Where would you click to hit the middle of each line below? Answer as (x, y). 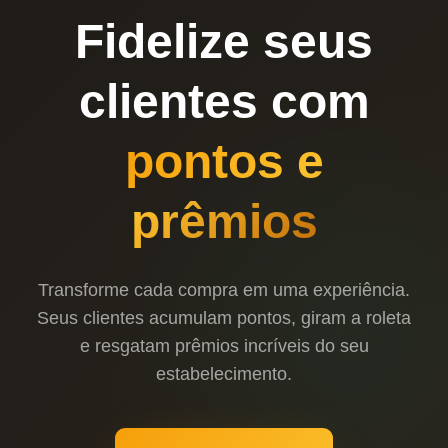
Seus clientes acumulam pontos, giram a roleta (224, 317)
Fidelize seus (224, 41)
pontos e (224, 161)
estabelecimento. (224, 373)
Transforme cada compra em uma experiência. (224, 289)
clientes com (224, 101)
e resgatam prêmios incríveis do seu (224, 345)
